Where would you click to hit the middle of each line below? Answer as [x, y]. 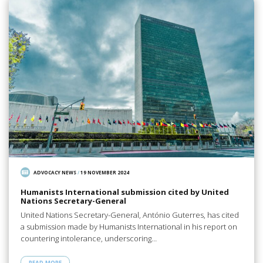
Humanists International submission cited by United [124, 192]
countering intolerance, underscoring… [88, 239]
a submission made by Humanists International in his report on [129, 227]
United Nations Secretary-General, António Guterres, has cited [129, 215]
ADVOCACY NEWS [55, 173]
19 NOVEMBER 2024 [105, 173]
